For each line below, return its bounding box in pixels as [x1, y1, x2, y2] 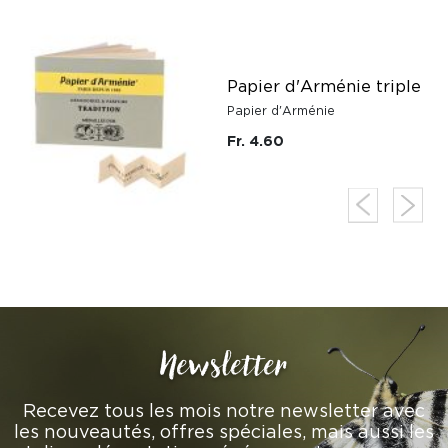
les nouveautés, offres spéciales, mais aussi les [14, 422, 434, 441]
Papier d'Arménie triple [227, 77, 421, 95]
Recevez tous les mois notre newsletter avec [23, 401, 425, 420]
